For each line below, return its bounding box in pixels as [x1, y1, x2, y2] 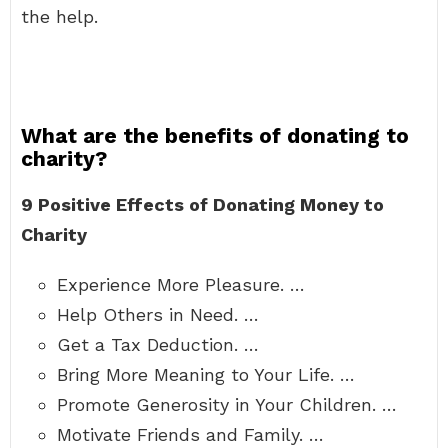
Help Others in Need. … [57, 304, 259, 325]
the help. [21, 6, 98, 27]
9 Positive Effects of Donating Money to [21, 194, 384, 215]
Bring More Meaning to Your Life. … [57, 364, 355, 385]
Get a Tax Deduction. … [57, 334, 259, 355]
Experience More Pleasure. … [57, 274, 305, 295]
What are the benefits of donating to [21, 123, 409, 148]
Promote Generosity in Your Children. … [57, 394, 397, 415]
